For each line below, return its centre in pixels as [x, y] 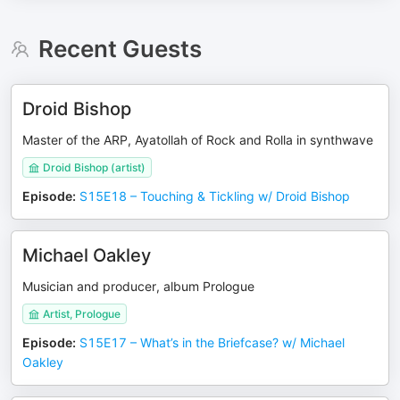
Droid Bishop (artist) [94, 167]
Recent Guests [120, 49]
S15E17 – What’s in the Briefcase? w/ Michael [212, 342]
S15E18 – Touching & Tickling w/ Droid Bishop [215, 196]
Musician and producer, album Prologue [138, 286]
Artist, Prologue [82, 314]
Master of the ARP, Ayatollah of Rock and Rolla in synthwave [198, 140]
